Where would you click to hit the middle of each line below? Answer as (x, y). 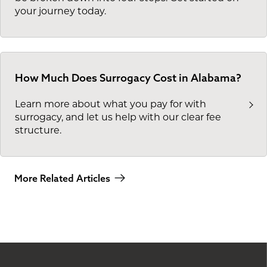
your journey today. (60, 11)
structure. (38, 130)
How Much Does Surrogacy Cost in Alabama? (128, 78)
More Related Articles (62, 178)
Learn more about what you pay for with (111, 104)
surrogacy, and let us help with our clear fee (118, 117)
